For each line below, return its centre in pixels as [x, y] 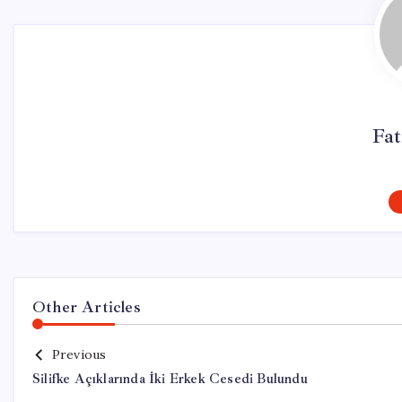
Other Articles [87, 307]
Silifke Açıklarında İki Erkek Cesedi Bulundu [170, 379]
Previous [79, 354]
